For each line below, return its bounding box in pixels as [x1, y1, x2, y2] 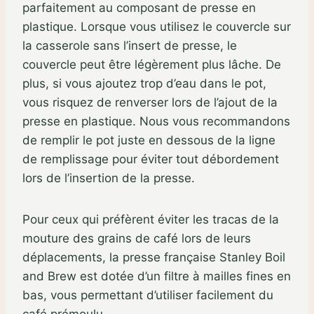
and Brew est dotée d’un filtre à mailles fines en [22, 268, 291, 283]
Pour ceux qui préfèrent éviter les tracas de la [22, 212, 279, 226]
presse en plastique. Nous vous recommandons [22, 114, 290, 128]
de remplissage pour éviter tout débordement [22, 151, 279, 166]
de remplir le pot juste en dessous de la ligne [22, 132, 275, 147]
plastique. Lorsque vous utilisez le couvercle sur [22, 19, 291, 34]
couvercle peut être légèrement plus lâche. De [22, 57, 281, 71]
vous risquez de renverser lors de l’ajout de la [22, 95, 278, 109]
